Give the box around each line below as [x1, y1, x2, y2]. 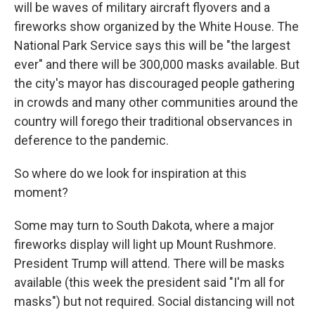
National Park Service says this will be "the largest [14, 38, 290, 53]
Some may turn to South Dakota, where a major [14, 218, 274, 233]
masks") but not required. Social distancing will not [14, 294, 295, 309]
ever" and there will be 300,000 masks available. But [14, 57, 300, 72]
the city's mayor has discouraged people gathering [14, 76, 295, 91]
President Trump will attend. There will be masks [14, 256, 285, 271]
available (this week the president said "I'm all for [14, 275, 285, 290]
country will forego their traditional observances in [14, 114, 292, 129]
